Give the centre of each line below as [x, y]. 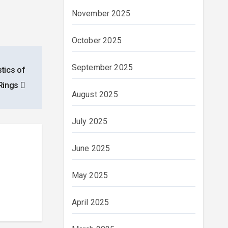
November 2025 [101, 13]
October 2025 [96, 40]
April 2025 [90, 202]
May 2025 [90, 175]
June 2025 [91, 148]
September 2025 [102, 67]
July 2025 [90, 121]
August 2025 [95, 94]
